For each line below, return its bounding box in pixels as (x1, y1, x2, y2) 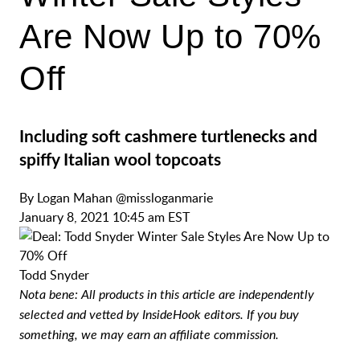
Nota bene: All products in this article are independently (19, 288, 314, 301)
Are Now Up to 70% (19, 18, 321, 55)
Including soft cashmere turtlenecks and (19, 129, 317, 145)
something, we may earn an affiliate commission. (19, 329, 279, 342)
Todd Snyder (19, 266, 89, 284)
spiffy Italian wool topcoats (19, 152, 221, 169)
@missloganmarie (116, 189, 213, 207)
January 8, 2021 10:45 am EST (19, 208, 190, 226)
